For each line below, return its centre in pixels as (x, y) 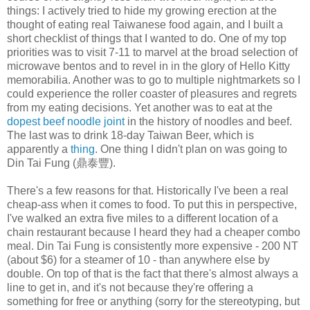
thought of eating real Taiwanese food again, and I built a (145, 24)
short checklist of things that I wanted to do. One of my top (147, 38)
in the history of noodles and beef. (208, 121)
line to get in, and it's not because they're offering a (130, 287)
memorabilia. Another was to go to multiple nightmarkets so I (154, 80)
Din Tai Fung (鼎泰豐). (61, 163)
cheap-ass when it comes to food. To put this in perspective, (152, 204)
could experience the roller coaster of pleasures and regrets (152, 93)
